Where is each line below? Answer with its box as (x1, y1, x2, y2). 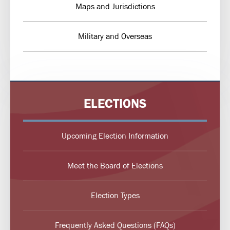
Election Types (90, 190, 140, 201)
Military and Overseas (78, 31, 152, 42)
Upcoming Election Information (62, 130, 168, 142)
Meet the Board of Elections (67, 160, 163, 171)
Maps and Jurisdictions (75, 1, 155, 12)
